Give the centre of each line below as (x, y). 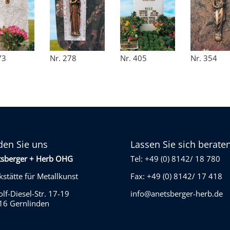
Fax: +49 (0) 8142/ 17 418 (176, 176)
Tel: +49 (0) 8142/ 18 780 (175, 159)
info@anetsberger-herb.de (176, 194)
